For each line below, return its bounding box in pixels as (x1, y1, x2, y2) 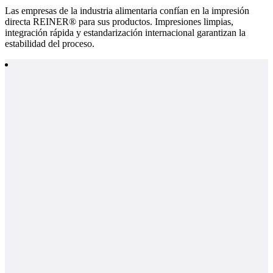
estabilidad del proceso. (5, 38, 94, 49)
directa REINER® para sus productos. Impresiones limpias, (5, 16, 233, 27)
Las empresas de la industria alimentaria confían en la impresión (5, 5, 249, 16)
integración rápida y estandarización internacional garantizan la (5, 27, 246, 38)
